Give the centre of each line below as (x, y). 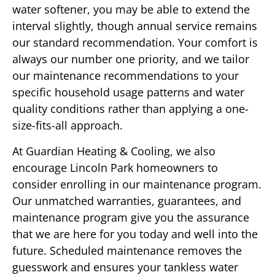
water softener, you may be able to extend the (131, 10)
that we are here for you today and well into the (135, 234)
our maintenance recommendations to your (126, 76)
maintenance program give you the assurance (131, 217)
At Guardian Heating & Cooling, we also (114, 151)
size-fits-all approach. (68, 126)
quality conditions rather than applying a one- (130, 109)
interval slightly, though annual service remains (135, 26)
